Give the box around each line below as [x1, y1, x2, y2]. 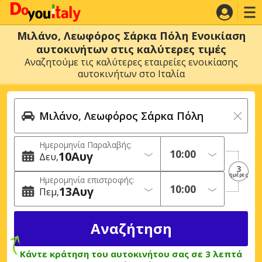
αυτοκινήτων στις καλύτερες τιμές [36, 42, 226, 56]
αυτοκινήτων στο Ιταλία [77, 67, 185, 80]
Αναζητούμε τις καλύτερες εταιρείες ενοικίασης [24, 56, 238, 68]
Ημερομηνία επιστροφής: [39, 174, 134, 185]
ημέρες [229, 170, 248, 178]
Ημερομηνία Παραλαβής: [39, 139, 132, 150]
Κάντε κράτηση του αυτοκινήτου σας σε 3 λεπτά [20, 247, 242, 260]
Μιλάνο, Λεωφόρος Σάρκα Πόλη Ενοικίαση [16, 29, 246, 43]
